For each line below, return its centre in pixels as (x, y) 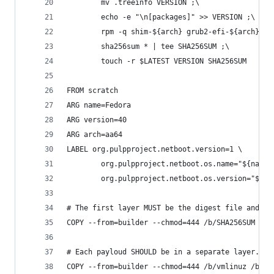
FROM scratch (92, 91)
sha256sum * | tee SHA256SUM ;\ (148, 46)
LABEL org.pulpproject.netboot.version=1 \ (154, 149)
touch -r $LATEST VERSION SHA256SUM (157, 61)
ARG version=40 (97, 120)
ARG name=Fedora (99, 105)
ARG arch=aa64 (94, 135)
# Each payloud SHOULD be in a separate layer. (163, 252)
